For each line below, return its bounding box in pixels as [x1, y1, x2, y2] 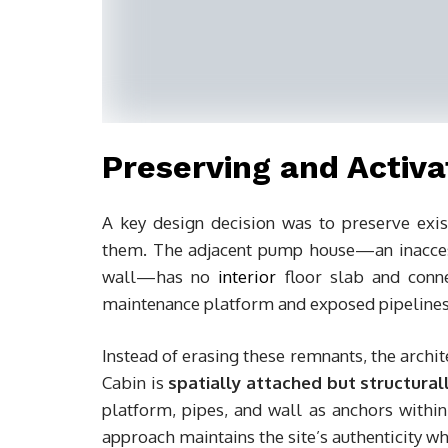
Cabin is [102, 372, 169, 393]
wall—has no [102, 266, 219, 287]
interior [218, 266, 277, 287]
